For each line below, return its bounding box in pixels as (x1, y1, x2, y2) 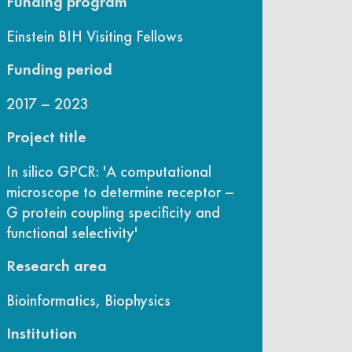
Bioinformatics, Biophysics (6, 290, 170, 310)
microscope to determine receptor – (6, 181, 234, 201)
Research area (6, 258, 107, 275)
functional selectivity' (6, 222, 137, 242)
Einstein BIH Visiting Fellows (6, 26, 183, 46)
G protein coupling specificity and (6, 202, 220, 222)
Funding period (6, 62, 112, 79)
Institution (6, 326, 77, 343)
